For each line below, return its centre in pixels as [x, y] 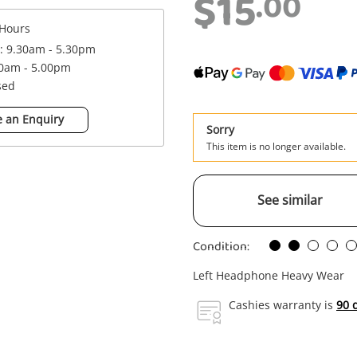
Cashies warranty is [282, 305]
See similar [290, 200]
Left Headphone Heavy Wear [269, 275]
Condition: [221, 247]
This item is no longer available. [276, 146]
